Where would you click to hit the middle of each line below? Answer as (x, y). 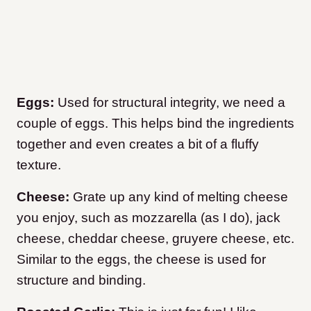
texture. (39, 165)
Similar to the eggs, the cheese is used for (141, 260)
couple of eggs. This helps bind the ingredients (155, 124)
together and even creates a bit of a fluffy (138, 144)
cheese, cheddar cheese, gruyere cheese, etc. (155, 239)
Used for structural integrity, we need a (170, 103)
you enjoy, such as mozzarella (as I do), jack (149, 218)
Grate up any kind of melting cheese (180, 197)
